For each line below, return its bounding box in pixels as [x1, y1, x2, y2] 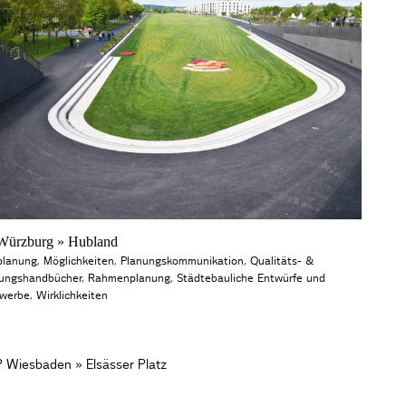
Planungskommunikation [121, 256, 245, 267]
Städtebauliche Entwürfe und [177, 273, 326, 285]
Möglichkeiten [43, 256, 115, 267]
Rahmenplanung [88, 273, 171, 285]
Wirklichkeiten [36, 290, 109, 302]
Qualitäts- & [250, 256, 314, 267]
